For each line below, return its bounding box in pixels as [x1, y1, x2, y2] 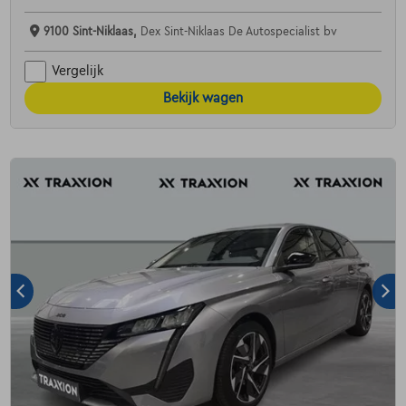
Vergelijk [51, 63, 103, 79]
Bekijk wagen [163, 90, 243, 105]
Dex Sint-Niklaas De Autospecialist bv [140, 24, 337, 38]
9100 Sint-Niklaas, [43, 24, 140, 38]
